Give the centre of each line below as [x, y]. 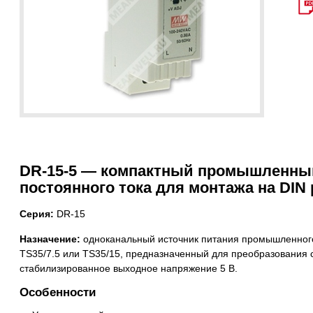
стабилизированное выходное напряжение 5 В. [129, 268]
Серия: [37, 214]
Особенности [58, 292]
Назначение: [50, 239]
